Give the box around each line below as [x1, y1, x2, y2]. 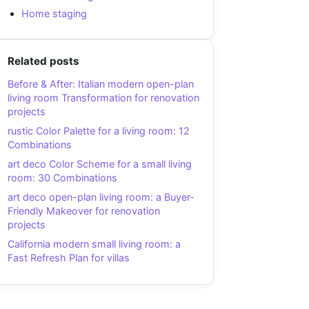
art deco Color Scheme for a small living [8, 158, 192, 170]
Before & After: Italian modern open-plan [8, 78, 194, 90]
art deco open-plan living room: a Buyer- [8, 191, 195, 203]
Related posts [8, 54, 79, 68]
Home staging [21, 7, 87, 19]
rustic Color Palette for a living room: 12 [8, 125, 190, 137]
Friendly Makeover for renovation [8, 205, 160, 217]
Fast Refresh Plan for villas [8, 252, 130, 264]
